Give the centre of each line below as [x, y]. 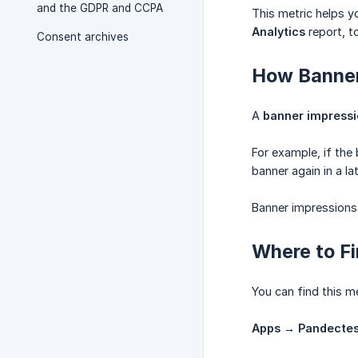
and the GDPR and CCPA [100, 8]
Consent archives [83, 37]
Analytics [278, 32]
